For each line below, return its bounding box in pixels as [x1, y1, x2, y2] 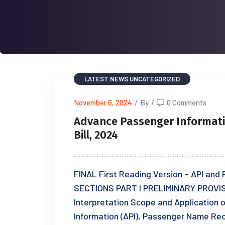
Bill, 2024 [74, 128, 118, 142]
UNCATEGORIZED [130, 75, 180, 83]
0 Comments [167, 98, 206, 107]
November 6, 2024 [74, 98, 132, 107]
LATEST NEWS [84, 75, 128, 83]
